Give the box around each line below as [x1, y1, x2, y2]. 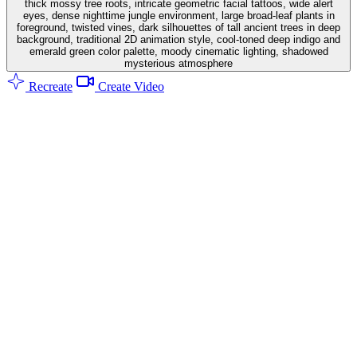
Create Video [95, 79, 164, 93]
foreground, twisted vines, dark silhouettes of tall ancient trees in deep [17, 21, 340, 33]
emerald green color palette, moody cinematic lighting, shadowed [29, 45, 328, 57]
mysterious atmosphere [124, 57, 233, 69]
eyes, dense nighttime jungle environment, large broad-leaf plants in [22, 9, 335, 22]
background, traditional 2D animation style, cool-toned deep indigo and [17, 33, 340, 45]
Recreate [25, 79, 73, 93]
